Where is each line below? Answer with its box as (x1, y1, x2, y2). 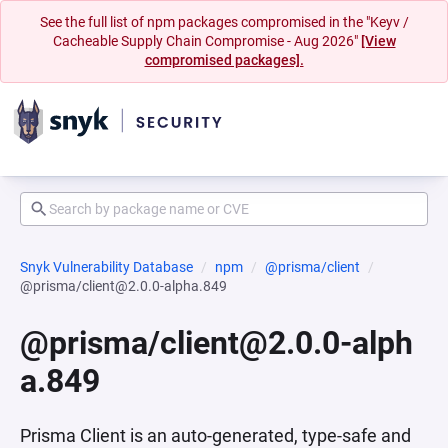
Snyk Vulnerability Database (20, 259, 193, 275)
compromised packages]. (144, 52, 304, 68)
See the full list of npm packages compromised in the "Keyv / (39, 14, 409, 30)
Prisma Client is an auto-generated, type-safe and (20, 425, 411, 446)
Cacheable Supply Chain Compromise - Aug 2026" (52, 33, 361, 49)
